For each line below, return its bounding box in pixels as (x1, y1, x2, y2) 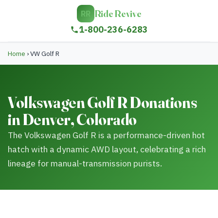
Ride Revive (94, 7, 142, 19)
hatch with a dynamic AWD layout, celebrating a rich (8, 144, 206, 155)
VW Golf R (29, 49, 59, 58)
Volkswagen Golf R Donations (8, 93, 197, 112)
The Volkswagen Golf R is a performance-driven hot (8, 129, 205, 141)
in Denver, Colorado (8, 110, 137, 129)
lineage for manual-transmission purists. (8, 158, 162, 169)
